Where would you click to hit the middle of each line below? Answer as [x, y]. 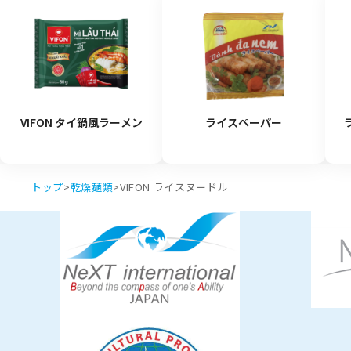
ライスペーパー [243, 123]
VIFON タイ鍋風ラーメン [81, 123]
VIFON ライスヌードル [174, 187]
